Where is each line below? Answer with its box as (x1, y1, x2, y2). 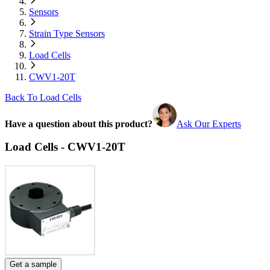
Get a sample (10, 259, 57, 269)
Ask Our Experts (177, 118, 241, 129)
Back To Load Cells (5, 92, 81, 102)
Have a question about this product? (5, 118, 152, 129)
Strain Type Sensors (29, 28, 105, 39)
